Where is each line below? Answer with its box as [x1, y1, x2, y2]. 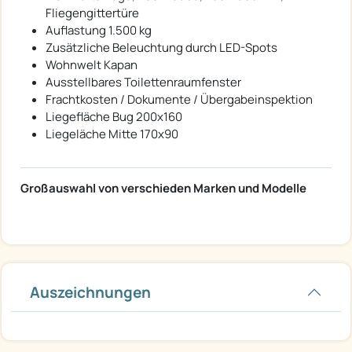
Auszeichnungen [30, 281, 151, 302]
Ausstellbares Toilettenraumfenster [46, 73, 241, 90]
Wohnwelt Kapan [46, 56, 137, 73]
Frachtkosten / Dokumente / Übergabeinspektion [46, 90, 313, 108]
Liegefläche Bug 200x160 [46, 108, 182, 125]
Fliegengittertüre [46, 4, 139, 21]
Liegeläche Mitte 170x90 [46, 125, 178, 142]
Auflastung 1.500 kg [46, 21, 152, 38]
